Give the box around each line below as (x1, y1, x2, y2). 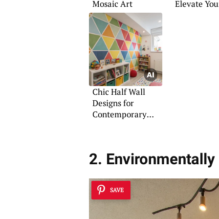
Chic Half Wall (92, 86, 145, 98)
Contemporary (92, 109, 147, 120)
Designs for (92, 97, 134, 109)
